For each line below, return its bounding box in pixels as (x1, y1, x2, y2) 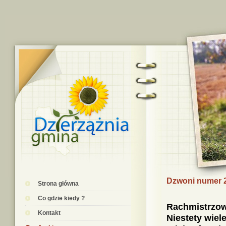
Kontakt (38, 209, 61, 216)
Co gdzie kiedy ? (38, 195, 85, 202)
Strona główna (38, 180, 79, 187)
